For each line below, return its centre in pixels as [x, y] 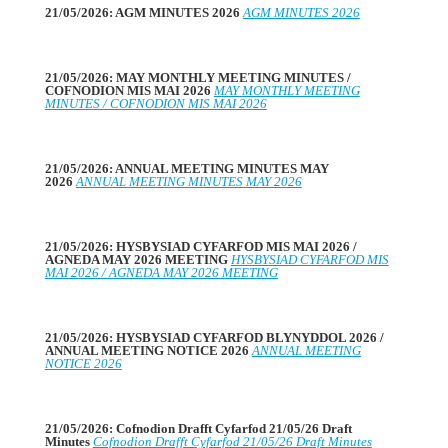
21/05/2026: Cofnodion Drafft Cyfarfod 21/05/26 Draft [198, 428]
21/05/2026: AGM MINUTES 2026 [143, 12]
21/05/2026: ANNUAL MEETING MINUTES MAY [186, 168]
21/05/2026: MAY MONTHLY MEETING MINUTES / [197, 77]
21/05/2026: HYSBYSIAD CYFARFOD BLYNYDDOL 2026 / [214, 337]
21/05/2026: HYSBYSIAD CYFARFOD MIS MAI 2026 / [200, 246]
